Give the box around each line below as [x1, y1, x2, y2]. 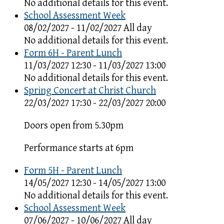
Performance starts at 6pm [24, 142, 133, 154]
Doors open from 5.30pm [24, 119, 123, 131]
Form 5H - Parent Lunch [24, 164, 122, 176]
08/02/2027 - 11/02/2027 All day [24, 22, 152, 34]
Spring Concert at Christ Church [24, 84, 156, 96]
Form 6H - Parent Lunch [24, 47, 122, 59]
